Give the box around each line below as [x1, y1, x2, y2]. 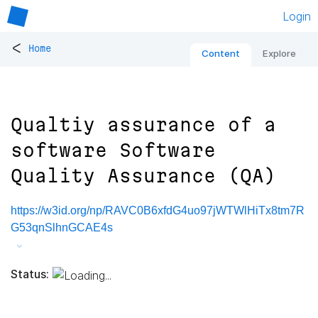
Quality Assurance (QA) [11, 165, 276, 187]
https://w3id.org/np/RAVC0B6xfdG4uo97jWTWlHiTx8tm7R [11, 204, 305, 217]
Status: [11, 266, 49, 281]
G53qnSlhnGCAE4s [11, 221, 113, 234]
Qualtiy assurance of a [11, 114, 276, 136]
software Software [11, 140, 216, 161]
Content [202, 48, 240, 60]
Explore [263, 48, 296, 60]
